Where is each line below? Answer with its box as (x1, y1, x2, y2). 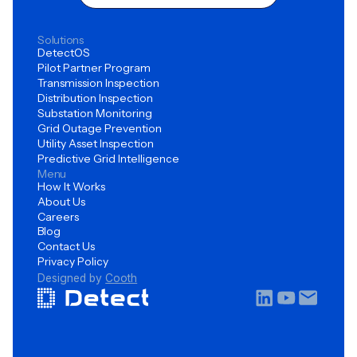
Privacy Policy (37, 255, 109, 269)
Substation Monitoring (37, 106, 153, 120)
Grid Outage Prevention (37, 121, 163, 135)
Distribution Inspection (37, 91, 154, 104)
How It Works (37, 179, 106, 193)
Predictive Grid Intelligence (37, 151, 180, 165)
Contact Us (37, 240, 96, 253)
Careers (37, 210, 80, 223)
